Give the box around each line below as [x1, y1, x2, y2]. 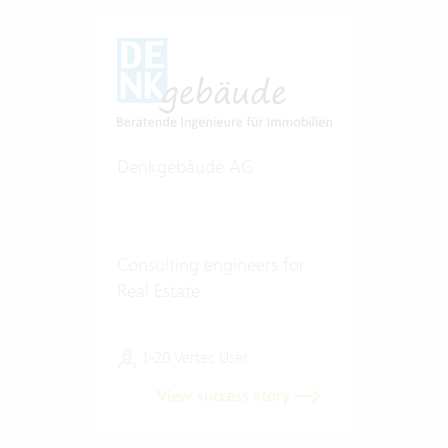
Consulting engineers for [116, 252, 305, 276]
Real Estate [116, 278, 200, 302]
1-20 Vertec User [136, 347, 248, 367]
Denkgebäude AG [116, 154, 254, 178]
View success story [156, 385, 295, 406]
